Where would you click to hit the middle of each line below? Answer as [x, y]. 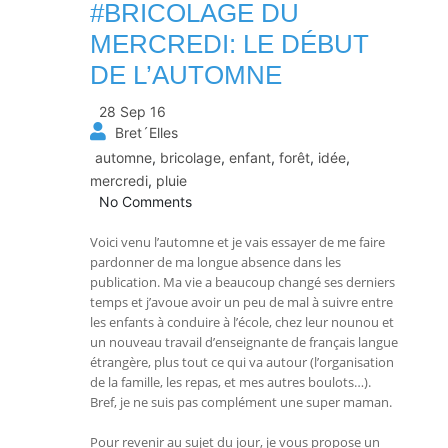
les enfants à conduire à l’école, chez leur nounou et [242, 322]
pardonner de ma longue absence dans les [215, 262]
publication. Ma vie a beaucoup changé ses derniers [242, 282]
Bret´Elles [146, 132]
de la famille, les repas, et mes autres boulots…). [230, 382]
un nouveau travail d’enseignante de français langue [244, 342]
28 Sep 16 [132, 111]
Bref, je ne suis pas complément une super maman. [241, 402]
